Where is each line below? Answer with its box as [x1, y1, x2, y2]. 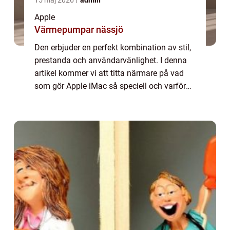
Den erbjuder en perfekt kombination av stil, [34, 42, 191, 52]
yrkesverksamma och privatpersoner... [34, 106, 171, 117]
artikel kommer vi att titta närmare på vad [34, 68, 184, 78]
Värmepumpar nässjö [34, 24, 123, 35]
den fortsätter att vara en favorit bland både [34, 93, 192, 104]
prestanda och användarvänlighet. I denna [34, 55, 187, 65]
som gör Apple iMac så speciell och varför [34, 81, 186, 91]
